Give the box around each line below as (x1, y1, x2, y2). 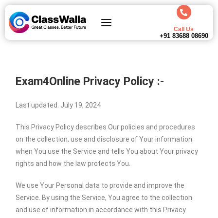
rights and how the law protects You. (16, 160, 131, 167)
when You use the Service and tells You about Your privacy (16, 147, 199, 155)
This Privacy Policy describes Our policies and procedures (16, 123, 196, 131)
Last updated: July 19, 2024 (16, 101, 101, 109)
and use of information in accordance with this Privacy (16, 206, 186, 214)
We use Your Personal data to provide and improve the (16, 182, 185, 189)
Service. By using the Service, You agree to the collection (16, 194, 193, 201)
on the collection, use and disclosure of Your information (16, 135, 193, 143)
